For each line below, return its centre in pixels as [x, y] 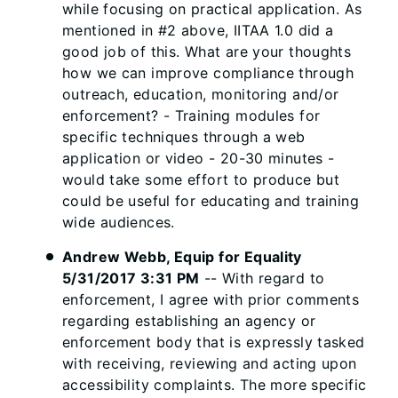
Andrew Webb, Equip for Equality [182, 257]
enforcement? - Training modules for [191, 115]
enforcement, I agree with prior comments [211, 299]
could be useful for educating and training [211, 201]
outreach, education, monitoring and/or [201, 94]
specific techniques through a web [184, 137]
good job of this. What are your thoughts [207, 52]
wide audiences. [119, 222]
